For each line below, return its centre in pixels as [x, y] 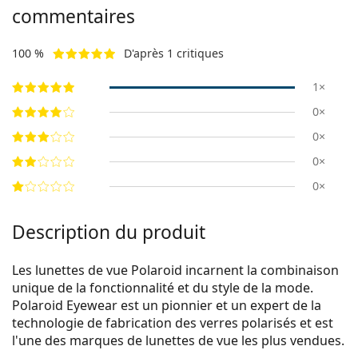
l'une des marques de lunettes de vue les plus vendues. [178, 341]
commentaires [74, 17]
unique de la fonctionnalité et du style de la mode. [163, 288]
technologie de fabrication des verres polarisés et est [173, 323]
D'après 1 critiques [174, 54]
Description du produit [109, 233]
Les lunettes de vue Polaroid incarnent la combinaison [175, 270]
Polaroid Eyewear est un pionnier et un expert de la [167, 306]
